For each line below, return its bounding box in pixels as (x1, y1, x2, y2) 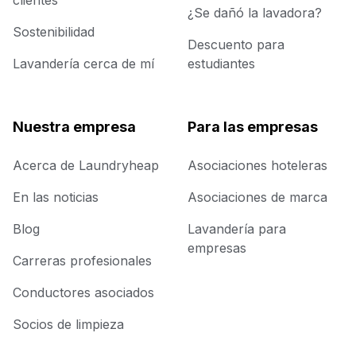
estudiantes (188, 56, 255, 72)
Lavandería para (188, 221, 286, 238)
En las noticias (13, 189, 99, 206)
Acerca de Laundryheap (13, 157, 159, 174)
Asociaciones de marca (188, 189, 327, 206)
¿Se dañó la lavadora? (188, 5, 322, 21)
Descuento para (188, 37, 284, 53)
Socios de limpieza (13, 316, 124, 333)
